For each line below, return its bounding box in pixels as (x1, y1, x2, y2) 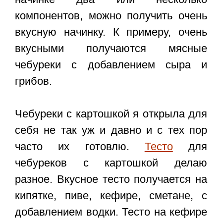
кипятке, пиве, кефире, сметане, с (15, 189, 207, 202)
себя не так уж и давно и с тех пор (15, 124, 207, 137)
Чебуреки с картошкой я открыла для (15, 108, 207, 120)
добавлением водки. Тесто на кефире (15, 206, 207, 219)
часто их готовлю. (15, 140, 145, 153)
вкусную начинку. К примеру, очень (15, 26, 207, 39)
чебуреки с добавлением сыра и (15, 58, 207, 71)
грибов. (15, 75, 52, 88)
